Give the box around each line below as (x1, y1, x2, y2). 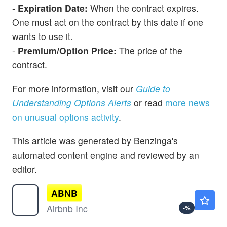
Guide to (136, 82, 170, 95)
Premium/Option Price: (18, 44, 117, 57)
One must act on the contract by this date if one (12, 15, 203, 28)
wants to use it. (12, 29, 73, 43)
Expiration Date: (18, 1, 88, 14)
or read (131, 96, 165, 109)
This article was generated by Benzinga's (12, 134, 178, 147)
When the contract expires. (88, 1, 199, 14)
